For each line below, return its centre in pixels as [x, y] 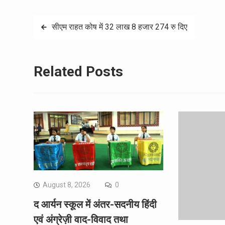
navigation [66, 46]
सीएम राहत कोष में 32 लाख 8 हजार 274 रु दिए [120, 27]
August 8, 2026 [67, 185]
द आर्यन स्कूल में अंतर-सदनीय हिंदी [95, 204]
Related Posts [78, 72]
